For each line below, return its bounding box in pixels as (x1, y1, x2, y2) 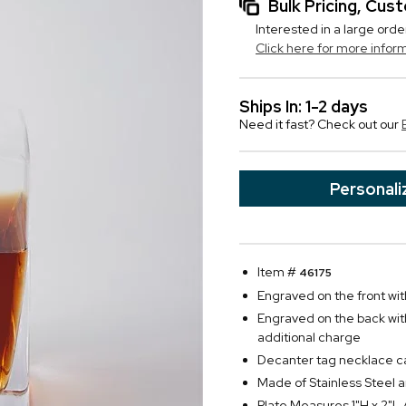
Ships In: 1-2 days (239, 96, 368, 117)
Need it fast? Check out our (239, 116, 401, 132)
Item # (257, 264, 299, 280)
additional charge (257, 329, 361, 345)
